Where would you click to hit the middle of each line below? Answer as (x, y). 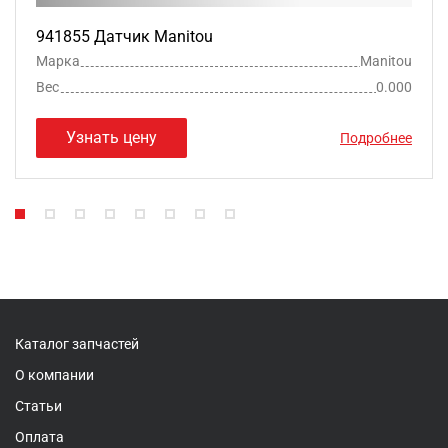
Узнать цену (111, 137)
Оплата (39, 436)
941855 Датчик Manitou (124, 36)
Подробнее (376, 137)
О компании (54, 374)
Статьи (38, 405)
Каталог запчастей (77, 343)
